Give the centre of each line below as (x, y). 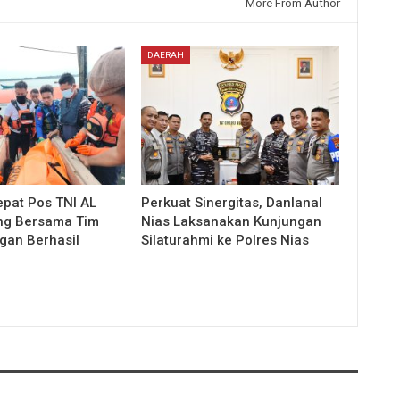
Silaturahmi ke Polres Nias (225, 240)
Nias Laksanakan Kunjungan (232, 221)
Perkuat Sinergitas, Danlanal (232, 202)
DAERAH (166, 54)
